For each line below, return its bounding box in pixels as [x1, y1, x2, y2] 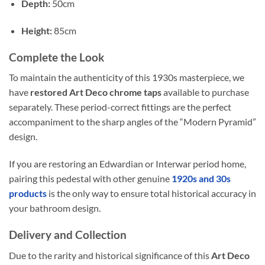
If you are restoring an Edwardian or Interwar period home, [9, 158, 246, 170]
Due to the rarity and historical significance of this [9, 249, 211, 261]
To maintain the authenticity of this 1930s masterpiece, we [9, 72, 244, 83]
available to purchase [161, 86, 249, 98]
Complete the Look [9, 50, 104, 64]
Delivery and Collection [9, 227, 127, 241]
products [9, 188, 47, 199]
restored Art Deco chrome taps [30, 86, 161, 98]
